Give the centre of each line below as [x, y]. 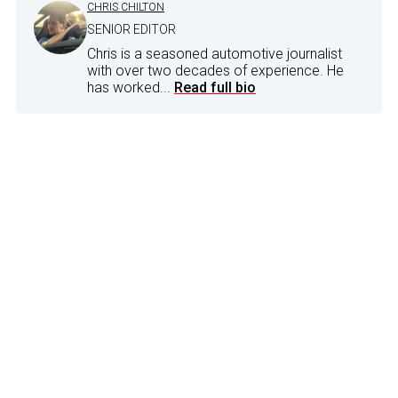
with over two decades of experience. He [215, 71]
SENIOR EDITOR [131, 30]
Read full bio [215, 88]
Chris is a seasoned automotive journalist [215, 54]
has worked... [131, 88]
